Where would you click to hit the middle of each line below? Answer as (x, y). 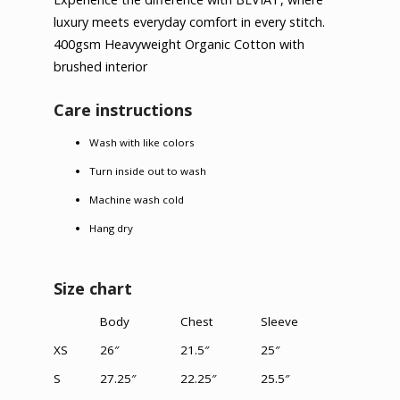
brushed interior (100, 67)
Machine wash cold (137, 200)
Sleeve (279, 322)
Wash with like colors (142, 143)
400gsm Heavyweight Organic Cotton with (179, 45)
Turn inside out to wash (148, 171)
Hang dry (111, 229)
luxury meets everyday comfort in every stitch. (189, 22)
